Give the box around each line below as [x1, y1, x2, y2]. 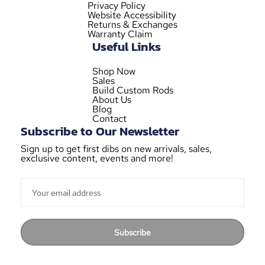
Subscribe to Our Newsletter [21, 122, 179, 141]
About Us [92, 93, 131, 106]
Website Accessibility [88, 9, 176, 22]
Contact [92, 112, 127, 125]
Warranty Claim [88, 28, 153, 41]
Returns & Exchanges [88, 18, 177, 31]
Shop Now [92, 65, 135, 78]
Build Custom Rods [92, 84, 173, 97]
